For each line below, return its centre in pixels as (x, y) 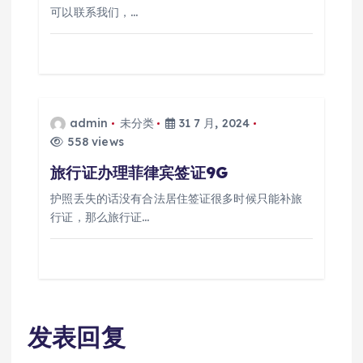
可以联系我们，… (94, 12)
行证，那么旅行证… (100, 217)
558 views (94, 141)
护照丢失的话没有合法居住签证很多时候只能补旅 (177, 198)
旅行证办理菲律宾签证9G (139, 172)
